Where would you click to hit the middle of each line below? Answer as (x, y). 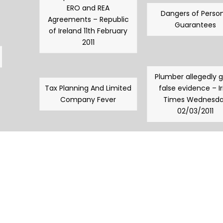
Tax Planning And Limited (88, 88)
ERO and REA (88, 8)
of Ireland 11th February (88, 31)
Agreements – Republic (88, 19)
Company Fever (88, 100)
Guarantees (196, 25)
